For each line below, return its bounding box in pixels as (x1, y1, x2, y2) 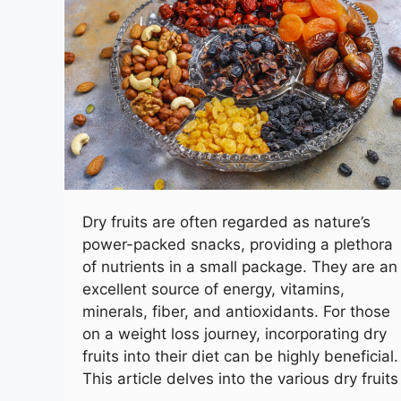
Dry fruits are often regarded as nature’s (82, 212, 371, 231)
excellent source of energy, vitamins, (82, 279, 345, 298)
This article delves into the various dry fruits (82, 369, 398, 388)
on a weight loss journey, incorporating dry (82, 324, 387, 343)
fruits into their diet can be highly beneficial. (82, 346, 398, 365)
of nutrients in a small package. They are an (82, 257, 397, 276)
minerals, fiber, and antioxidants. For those (82, 302, 390, 320)
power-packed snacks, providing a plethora (82, 235, 393, 253)
